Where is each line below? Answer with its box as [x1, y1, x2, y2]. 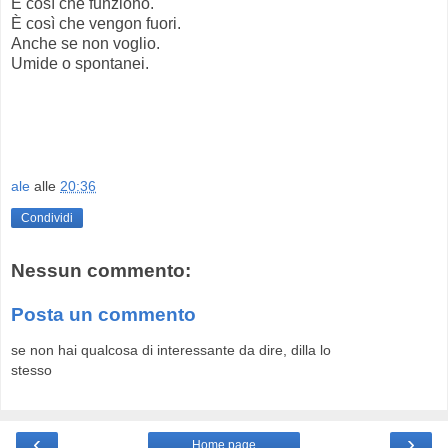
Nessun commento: [11, 260, 191, 282]
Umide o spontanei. [11, 54, 149, 72]
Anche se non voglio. [11, 34, 160, 52]
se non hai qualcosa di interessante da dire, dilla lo [11, 342, 331, 359]
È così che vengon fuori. [11, 14, 181, 32]
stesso [11, 362, 52, 379]
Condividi [21, 211, 73, 226]
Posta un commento [11, 303, 196, 325]
